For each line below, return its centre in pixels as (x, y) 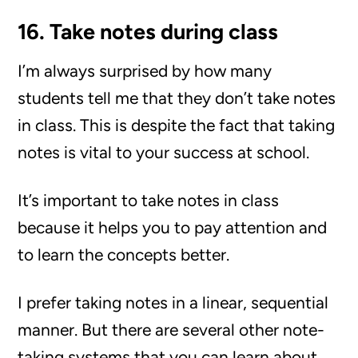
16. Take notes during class (148, 32)
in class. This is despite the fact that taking (177, 125)
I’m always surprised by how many (145, 71)
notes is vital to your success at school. (164, 152)
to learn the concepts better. (124, 255)
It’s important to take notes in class (149, 200)
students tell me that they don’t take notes (177, 98)
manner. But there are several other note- (171, 330)
